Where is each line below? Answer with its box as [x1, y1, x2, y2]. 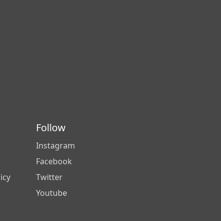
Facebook [36, 156, 72, 167]
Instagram [36, 140, 75, 151]
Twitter [36, 172, 63, 183]
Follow [36, 121, 66, 134]
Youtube [36, 187, 67, 198]
